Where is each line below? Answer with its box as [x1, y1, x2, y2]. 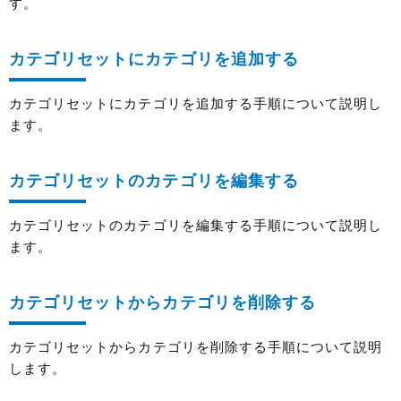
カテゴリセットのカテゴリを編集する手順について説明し [9, 219, 383, 234]
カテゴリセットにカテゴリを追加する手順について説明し [9, 98, 383, 112]
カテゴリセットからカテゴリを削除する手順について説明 [9, 341, 383, 355]
